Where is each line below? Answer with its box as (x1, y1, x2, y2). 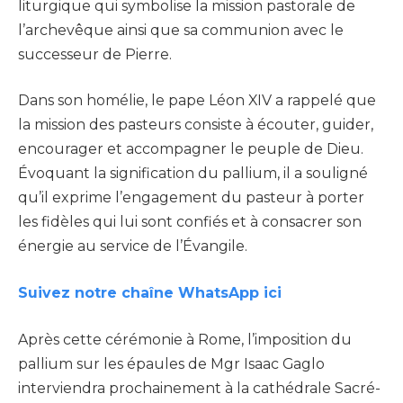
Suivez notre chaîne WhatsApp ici (18, 284, 286, 301)
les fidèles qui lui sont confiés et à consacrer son (18, 213, 362, 231)
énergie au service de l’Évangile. (18, 237, 247, 255)
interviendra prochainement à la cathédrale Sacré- (18, 379, 381, 397)
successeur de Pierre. (18, 45, 172, 63)
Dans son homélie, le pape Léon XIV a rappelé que (18, 92, 376, 110)
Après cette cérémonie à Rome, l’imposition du (18, 330, 352, 348)
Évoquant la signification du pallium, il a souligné (18, 165, 368, 183)
